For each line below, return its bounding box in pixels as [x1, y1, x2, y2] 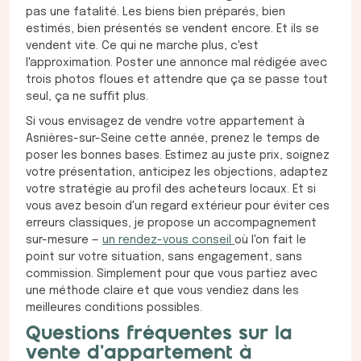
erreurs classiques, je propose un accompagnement [26, 218, 317, 230]
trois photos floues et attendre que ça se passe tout [26, 74, 328, 86]
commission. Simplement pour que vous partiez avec [26, 268, 317, 280]
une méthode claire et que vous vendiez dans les [26, 285, 299, 297]
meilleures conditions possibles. [26, 302, 202, 314]
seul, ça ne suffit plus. [26, 91, 148, 103]
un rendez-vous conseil [102, 234, 234, 247]
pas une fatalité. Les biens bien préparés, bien [26, 6, 285, 19]
